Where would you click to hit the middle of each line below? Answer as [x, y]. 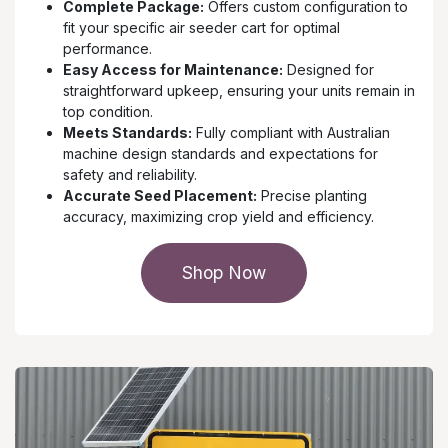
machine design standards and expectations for [220, 154]
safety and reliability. [130, 175]
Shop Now [224, 273]
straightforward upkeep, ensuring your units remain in [239, 91]
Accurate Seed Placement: [160, 196]
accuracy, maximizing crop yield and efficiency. [218, 217]
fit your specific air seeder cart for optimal [201, 28]
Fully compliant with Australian [291, 133]
